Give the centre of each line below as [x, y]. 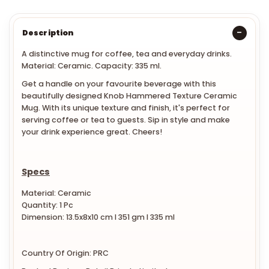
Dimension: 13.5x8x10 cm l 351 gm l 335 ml [98, 217]
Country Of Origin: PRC [65, 253]
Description [48, 32]
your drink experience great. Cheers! [92, 131]
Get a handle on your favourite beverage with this [119, 83]
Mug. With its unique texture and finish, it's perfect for [126, 107]
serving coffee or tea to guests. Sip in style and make [126, 119]
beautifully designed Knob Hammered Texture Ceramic [129, 95]
